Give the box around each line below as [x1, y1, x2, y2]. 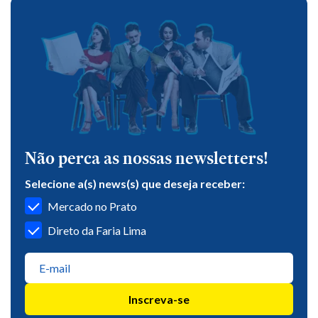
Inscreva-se [128, 292, 190, 306]
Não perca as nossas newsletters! [25, 146, 268, 170]
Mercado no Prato [48, 199, 137, 213]
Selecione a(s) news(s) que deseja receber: [25, 177, 245, 190]
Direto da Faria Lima [48, 223, 146, 237]
